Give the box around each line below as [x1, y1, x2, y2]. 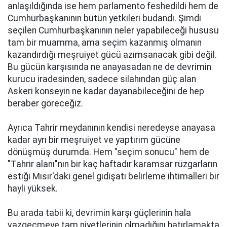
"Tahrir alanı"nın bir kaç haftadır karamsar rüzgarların [8, 159, 217, 169]
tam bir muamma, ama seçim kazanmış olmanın [8, 37, 202, 48]
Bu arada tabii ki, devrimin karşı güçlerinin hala [8, 208, 191, 218]
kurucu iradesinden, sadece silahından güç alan [8, 74, 196, 84]
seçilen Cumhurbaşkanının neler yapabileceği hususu [8, 25, 219, 35]
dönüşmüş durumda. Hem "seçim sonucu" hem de [8, 147, 209, 157]
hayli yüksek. [8, 183, 58, 194]
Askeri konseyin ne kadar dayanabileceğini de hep [8, 86, 204, 96]
